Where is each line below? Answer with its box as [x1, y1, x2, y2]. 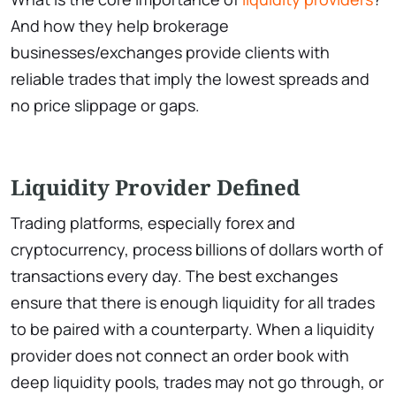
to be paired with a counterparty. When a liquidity [11, 317, 375, 339]
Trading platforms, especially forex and [11, 211, 295, 233]
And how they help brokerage [11, 14, 229, 36]
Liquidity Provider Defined [11, 171, 301, 202]
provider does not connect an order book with [11, 344, 349, 366]
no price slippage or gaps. [11, 94, 200, 116]
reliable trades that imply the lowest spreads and [11, 67, 369, 89]
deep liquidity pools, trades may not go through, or [11, 370, 384, 392]
